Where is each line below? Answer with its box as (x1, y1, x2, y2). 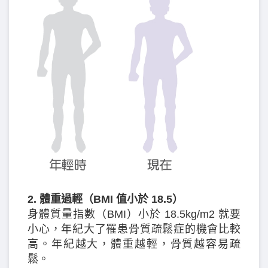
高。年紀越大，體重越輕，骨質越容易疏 (28, 237, 240, 250)
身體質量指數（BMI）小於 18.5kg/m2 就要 (28, 208, 240, 220)
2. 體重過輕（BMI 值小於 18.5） (28, 193, 183, 205)
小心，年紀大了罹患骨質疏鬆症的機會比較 (28, 223, 240, 235)
